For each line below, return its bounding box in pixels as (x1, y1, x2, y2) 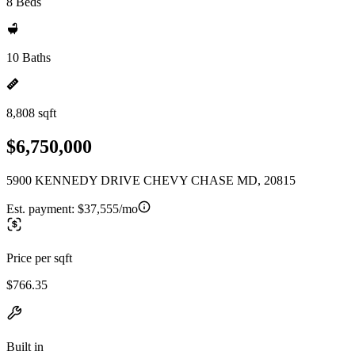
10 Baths (6, 51, 51, 64)
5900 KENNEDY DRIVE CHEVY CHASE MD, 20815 (6, 173, 296, 187)
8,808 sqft (6, 106, 56, 120)
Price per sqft (6, 250, 72, 265)
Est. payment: (6, 201, 78, 216)
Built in (6, 339, 44, 353)
